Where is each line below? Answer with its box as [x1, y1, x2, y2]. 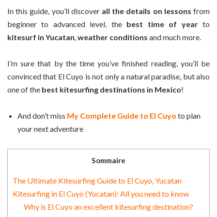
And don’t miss [17, 111, 67, 121]
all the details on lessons [99, 6, 191, 15]
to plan [178, 111, 201, 121]
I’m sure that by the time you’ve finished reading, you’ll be [7, 59, 210, 68]
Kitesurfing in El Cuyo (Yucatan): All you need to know [13, 189, 189, 199]
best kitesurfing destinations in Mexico [42, 85, 181, 94]
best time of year [126, 19, 198, 29]
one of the [7, 85, 42, 94]
